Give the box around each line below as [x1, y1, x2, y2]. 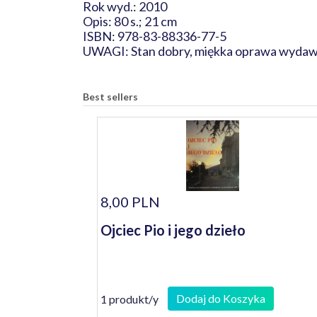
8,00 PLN [100, 193, 160, 210]
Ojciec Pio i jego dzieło [100, 221, 246, 238]
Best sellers [83, 91, 138, 103]
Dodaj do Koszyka [176, 292, 265, 305]
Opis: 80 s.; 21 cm [83, 13, 177, 29]
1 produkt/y [100, 292, 158, 306]
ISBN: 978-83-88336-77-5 [83, 28, 231, 44]
